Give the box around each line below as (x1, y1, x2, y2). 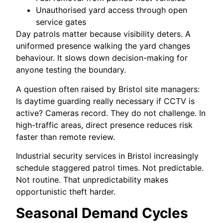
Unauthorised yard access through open (36, 5, 188, 15)
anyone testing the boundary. (16, 65, 126, 75)
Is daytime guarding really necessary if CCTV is (16, 96, 195, 106)
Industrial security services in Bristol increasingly (16, 151, 199, 161)
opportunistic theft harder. (16, 187, 116, 197)
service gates (36, 17, 87, 27)
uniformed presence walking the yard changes (16, 41, 191, 51)
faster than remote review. (16, 131, 115, 142)
